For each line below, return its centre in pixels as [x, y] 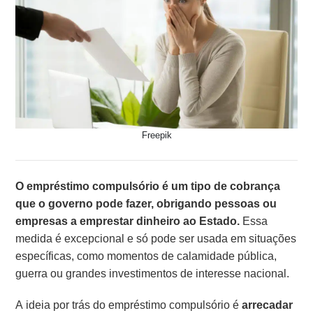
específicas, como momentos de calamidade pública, [146, 256]
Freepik [156, 135]
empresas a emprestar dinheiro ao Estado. [128, 221]
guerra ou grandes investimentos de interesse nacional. [153, 273]
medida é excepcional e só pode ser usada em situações [156, 238]
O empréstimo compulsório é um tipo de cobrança [148, 186]
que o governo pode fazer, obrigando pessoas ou [146, 203]
